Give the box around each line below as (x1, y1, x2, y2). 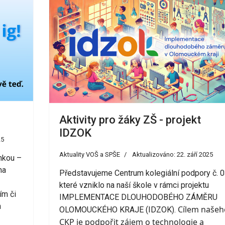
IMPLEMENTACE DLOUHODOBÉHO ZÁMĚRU (59, 192, 217, 202)
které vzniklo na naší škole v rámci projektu (59, 180, 211, 190)
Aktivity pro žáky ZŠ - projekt (59, 113, 201, 126)
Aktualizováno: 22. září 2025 (132, 150, 213, 158)
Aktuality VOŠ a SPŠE (59, 150, 120, 158)
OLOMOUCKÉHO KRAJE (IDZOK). (59, 204, 178, 214)
